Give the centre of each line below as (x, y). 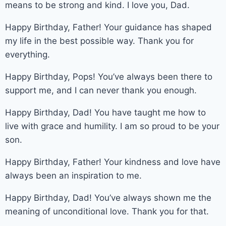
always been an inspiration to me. (73, 175)
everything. (27, 54)
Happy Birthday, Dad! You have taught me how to (105, 112)
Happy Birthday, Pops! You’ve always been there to (109, 76)
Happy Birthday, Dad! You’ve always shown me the (108, 197)
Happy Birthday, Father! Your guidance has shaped (108, 27)
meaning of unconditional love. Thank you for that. (107, 211)
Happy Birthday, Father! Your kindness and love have (113, 162)
